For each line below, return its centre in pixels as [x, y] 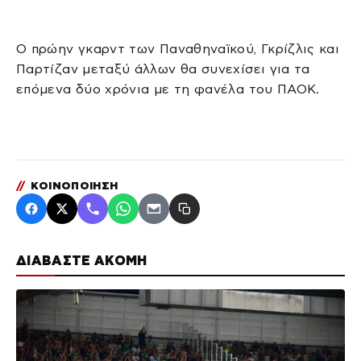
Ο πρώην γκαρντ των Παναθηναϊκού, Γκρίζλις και [178, 49]
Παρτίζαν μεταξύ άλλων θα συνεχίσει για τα [163, 69]
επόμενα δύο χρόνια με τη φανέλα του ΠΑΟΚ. [168, 89]
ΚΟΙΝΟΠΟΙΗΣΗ [73, 186]
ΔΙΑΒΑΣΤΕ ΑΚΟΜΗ [82, 261]
